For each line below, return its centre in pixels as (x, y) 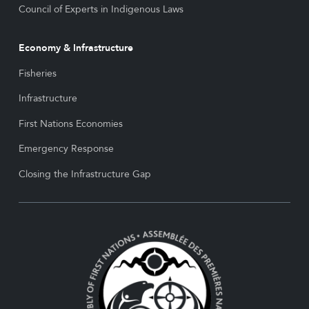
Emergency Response (66, 149)
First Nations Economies (70, 123)
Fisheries (37, 73)
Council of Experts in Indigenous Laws (101, 9)
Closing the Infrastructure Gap (84, 174)
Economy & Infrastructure (76, 48)
